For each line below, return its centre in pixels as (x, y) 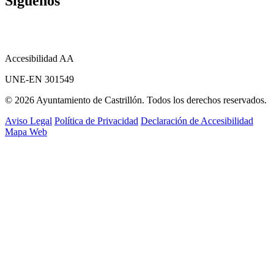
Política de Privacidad (96, 120)
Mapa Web (26, 131)
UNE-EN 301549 (39, 79)
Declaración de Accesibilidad (197, 120)
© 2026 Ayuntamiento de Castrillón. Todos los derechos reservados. (136, 100)
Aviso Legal (28, 120)
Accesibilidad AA (39, 58)
